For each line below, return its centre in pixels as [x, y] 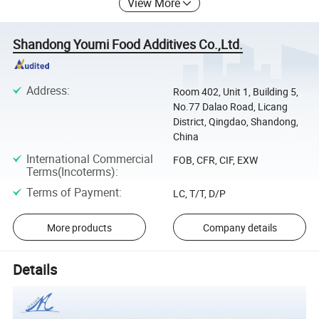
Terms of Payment [72, 192]
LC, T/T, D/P [199, 193]
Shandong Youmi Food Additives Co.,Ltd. [128, 44]
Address [46, 91]
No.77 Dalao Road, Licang [230, 107]
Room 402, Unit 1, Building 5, [235, 92]
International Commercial [89, 158]
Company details [240, 227]
